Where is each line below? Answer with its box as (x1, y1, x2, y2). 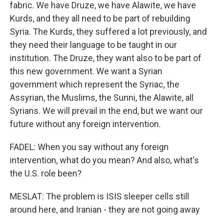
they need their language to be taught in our (10, 40, 177, 50)
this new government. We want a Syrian (10, 66, 162, 76)
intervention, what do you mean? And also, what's (10, 155, 199, 165)
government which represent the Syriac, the (10, 79, 179, 89)
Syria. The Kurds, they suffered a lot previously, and (10, 26, 207, 37)
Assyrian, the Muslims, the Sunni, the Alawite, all (10, 92, 194, 103)
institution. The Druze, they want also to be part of (10, 53, 201, 63)
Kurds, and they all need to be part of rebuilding (10, 13, 190, 23)
